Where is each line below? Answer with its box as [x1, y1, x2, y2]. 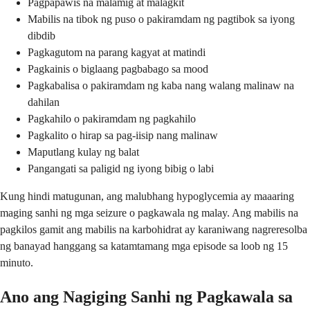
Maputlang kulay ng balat [28, 145, 139, 158]
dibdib [28, 29, 55, 42]
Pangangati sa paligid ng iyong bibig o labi [28, 162, 214, 174]
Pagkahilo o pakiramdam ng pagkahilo [28, 112, 196, 125]
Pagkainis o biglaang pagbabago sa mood [28, 62, 208, 75]
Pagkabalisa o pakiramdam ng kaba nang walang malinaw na [28, 79, 294, 91]
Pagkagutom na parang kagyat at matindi [28, 46, 206, 58]
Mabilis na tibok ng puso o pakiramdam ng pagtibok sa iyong [28, 12, 295, 25]
